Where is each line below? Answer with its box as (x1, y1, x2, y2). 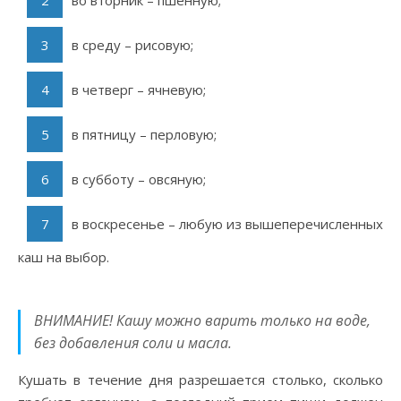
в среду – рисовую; (72, 36, 193, 55)
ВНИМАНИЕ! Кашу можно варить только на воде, (34, 311, 371, 331)
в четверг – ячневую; (72, 81, 206, 99)
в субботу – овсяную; (72, 170, 206, 189)
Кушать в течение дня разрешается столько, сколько (18, 371, 383, 389)
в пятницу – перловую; (72, 125, 217, 144)
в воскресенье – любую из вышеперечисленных (72, 215, 383, 234)
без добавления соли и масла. (34, 333, 232, 354)
